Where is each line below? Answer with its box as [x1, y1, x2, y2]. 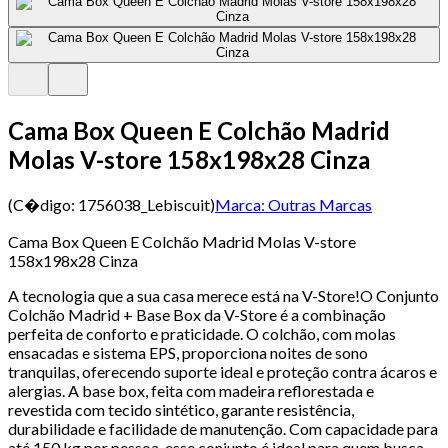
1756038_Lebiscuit [78, 194, 210, 214]
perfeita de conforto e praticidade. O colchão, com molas [8, 323, 396, 343]
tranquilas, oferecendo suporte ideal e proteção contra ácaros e [8, 361, 437, 381]
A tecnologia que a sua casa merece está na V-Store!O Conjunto [8, 285, 439, 305]
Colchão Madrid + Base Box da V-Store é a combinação [8, 304, 386, 324]
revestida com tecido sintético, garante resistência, [8, 399, 354, 419]
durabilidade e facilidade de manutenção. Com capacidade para [8, 418, 438, 438]
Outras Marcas [268, 194, 372, 214]
